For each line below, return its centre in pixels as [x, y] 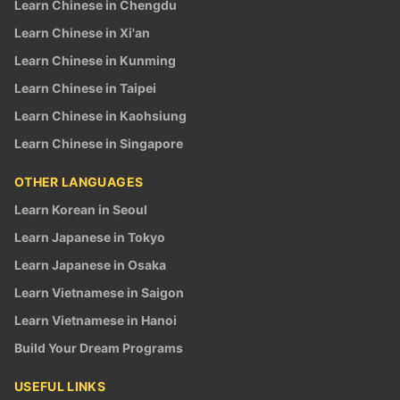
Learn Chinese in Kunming [95, 61]
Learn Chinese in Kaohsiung [100, 116]
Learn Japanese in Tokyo [90, 237]
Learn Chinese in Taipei [85, 88]
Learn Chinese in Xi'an [82, 33]
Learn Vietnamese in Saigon [99, 293]
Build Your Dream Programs [99, 348]
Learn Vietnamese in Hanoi [96, 321]
